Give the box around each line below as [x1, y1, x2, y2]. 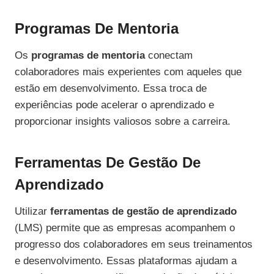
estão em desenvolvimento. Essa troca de [15, 83, 207, 95]
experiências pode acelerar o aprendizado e [15, 99, 214, 111]
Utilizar [15, 206, 50, 218]
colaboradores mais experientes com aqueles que [15, 66, 242, 78]
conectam [145, 50, 193, 62]
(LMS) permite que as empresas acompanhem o [15, 222, 235, 234]
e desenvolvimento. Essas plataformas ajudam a [15, 255, 237, 267]
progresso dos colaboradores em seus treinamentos [15, 239, 253, 251]
